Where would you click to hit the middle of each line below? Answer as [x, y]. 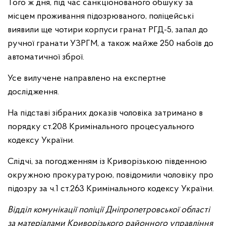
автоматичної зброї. [46, 57]
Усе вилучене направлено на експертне [87, 78]
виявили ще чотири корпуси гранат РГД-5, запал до [108, 30]
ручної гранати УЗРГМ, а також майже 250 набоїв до [110, 44]
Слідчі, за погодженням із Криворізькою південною [107, 162]
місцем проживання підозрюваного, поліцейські [101, 16]
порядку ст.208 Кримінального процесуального [101, 127]
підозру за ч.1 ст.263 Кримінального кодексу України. [111, 189]
